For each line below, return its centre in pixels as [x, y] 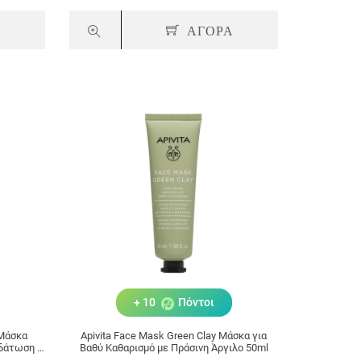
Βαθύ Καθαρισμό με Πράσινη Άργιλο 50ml [174, 348]
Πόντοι [195, 303]
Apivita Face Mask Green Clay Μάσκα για [174, 336]
